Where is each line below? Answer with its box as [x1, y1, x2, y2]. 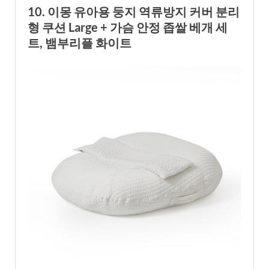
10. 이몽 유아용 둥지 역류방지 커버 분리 [28, 4, 240, 19]
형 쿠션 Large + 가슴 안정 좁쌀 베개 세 [28, 19, 228, 34]
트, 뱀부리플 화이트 [28, 35, 131, 50]
